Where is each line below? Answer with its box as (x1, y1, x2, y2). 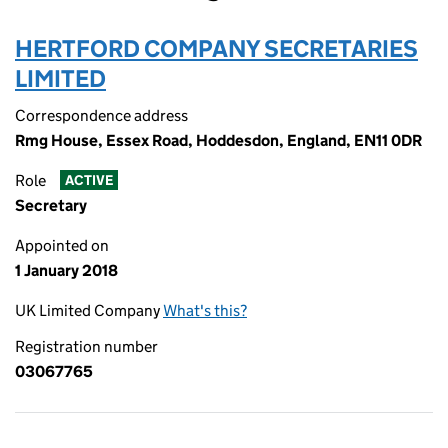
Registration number (15, 337, 158, 356)
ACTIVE (64, 171, 113, 190)
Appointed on (15, 236, 109, 255)
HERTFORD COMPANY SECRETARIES (15, 34, 418, 63)
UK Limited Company (15, 301, 163, 320)
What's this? (163, 301, 247, 320)
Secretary (15, 196, 87, 215)
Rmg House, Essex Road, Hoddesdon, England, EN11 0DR (15, 131, 422, 150)
